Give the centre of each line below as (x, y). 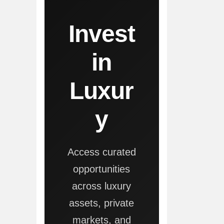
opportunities (102, 169)
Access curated (101, 152)
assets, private (102, 203)
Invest (101, 34)
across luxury (102, 186)
